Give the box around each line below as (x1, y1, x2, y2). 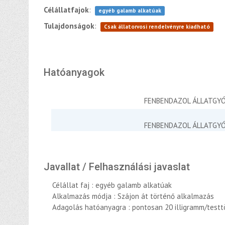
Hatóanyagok (44, 66, 104, 78)
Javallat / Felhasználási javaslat (44, 161, 190, 173)
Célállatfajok (44, 5, 89, 15)
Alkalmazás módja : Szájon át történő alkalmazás (52, 191, 214, 201)
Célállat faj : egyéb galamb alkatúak (52, 180, 172, 190)
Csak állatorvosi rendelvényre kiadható (103, 23, 210, 30)
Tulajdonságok (44, 21, 94, 31)
